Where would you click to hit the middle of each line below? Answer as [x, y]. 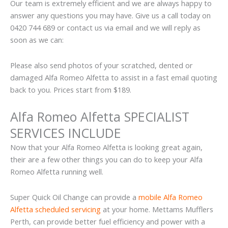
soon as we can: [37, 40]
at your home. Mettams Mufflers [157, 209]
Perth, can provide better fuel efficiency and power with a [108, 221]
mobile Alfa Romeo [170, 197]
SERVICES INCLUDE [66, 133]
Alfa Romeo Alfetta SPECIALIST [100, 117]
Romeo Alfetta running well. [57, 172]
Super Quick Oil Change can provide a [74, 197]
